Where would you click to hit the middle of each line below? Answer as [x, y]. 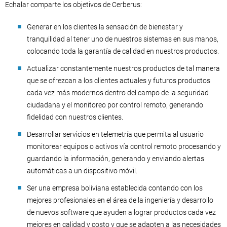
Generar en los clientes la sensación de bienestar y [105, 27]
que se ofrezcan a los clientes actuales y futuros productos [119, 81]
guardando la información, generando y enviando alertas [116, 159]
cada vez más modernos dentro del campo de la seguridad [118, 93]
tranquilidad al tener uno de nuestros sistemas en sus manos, [123, 39]
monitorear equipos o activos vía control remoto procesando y [124, 147]
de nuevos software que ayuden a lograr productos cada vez [121, 213]
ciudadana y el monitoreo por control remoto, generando [115, 105]
